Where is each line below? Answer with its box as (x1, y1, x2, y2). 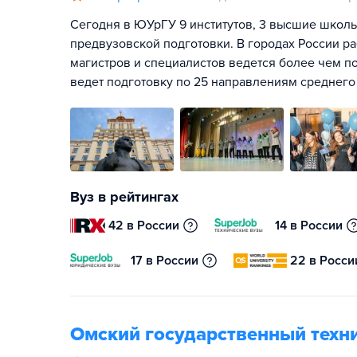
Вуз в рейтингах (70, 188, 178, 206)
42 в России (108, 218, 180, 233)
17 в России (131, 253, 198, 269)
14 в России (275, 218, 343, 233)
